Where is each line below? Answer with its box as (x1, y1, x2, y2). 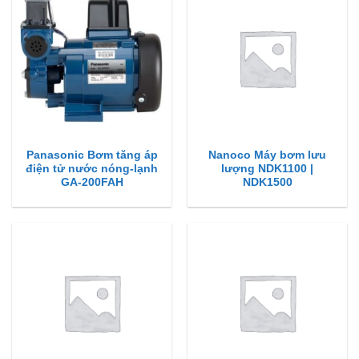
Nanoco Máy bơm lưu (208, 148, 326, 161)
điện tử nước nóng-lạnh (26, 162, 158, 175)
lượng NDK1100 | (221, 162, 313, 175)
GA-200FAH (60, 175, 123, 188)
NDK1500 (242, 175, 292, 188)
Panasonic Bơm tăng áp (26, 148, 158, 161)
